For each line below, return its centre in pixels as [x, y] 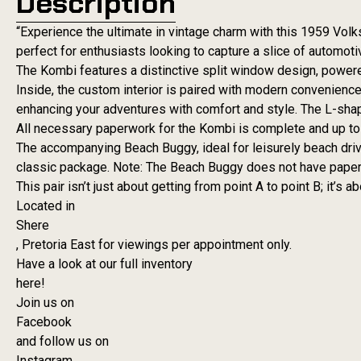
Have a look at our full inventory [104, 264]
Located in [46, 206]
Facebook [44, 322]
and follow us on [62, 342]
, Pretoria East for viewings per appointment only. [154, 245]
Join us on [45, 303]
